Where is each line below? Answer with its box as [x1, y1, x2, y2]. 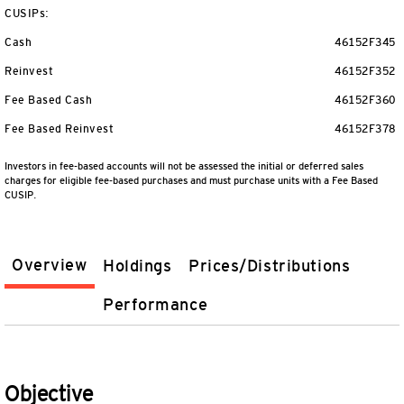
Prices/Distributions [188, 257, 351, 275]
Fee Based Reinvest [5, 123, 114, 135]
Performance [103, 296, 208, 314]
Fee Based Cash [5, 94, 92, 106]
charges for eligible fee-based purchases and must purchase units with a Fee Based [5, 175, 378, 186]
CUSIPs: [5, 7, 50, 20]
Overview [12, 256, 87, 274]
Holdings [103, 257, 172, 275]
